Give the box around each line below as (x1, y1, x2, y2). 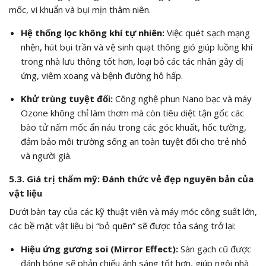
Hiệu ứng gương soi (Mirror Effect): (20, 243, 178, 255)
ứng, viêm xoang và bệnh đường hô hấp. (20, 69, 183, 81)
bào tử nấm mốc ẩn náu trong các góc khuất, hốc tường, (20, 121, 246, 133)
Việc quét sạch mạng (164, 26, 250, 39)
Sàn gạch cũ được (178, 243, 251, 255)
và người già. (20, 149, 72, 161)
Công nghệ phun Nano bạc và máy (112, 92, 252, 104)
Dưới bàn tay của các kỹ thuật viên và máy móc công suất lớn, (9, 205, 257, 218)
